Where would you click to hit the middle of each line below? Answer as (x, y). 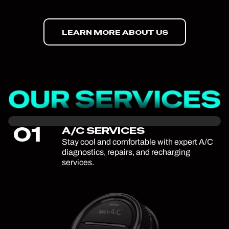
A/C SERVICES (104, 130)
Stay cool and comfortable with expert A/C (138, 142)
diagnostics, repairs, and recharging (126, 152)
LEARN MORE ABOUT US (115, 32)
